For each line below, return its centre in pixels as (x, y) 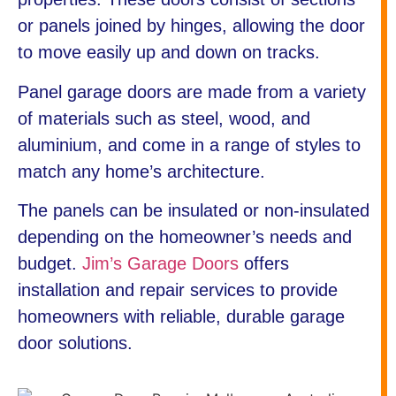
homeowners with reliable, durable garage (181, 317)
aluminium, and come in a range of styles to (189, 145)
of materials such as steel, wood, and (164, 118)
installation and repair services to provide (178, 290)
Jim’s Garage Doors (160, 264)
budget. (50, 264)
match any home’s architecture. (141, 171)
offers (264, 264)
